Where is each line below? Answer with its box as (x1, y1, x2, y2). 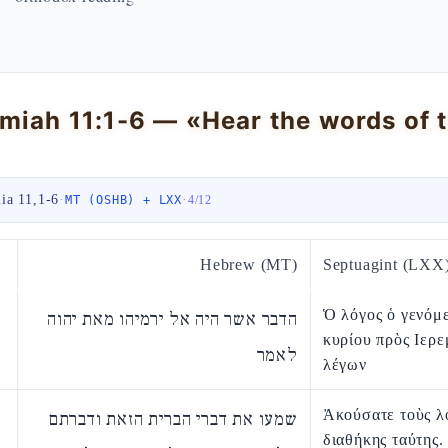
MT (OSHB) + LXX (65, 193, 183, 207)
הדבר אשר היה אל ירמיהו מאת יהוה (46, 308, 298, 331)
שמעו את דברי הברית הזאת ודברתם (48, 408, 298, 431)
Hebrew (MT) (199, 256, 298, 273)
